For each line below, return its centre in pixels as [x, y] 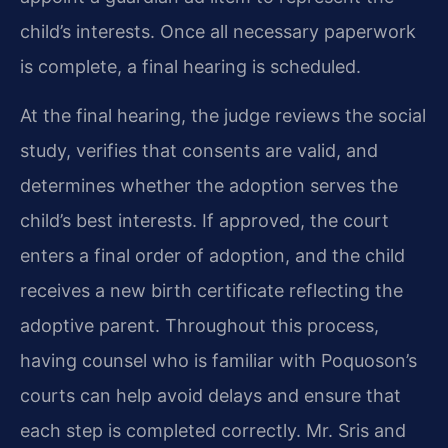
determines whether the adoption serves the [209, 186]
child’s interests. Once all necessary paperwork [218, 32]
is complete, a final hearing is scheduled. [190, 67]
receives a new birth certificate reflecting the [211, 291]
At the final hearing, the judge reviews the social [223, 116]
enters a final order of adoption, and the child [212, 256]
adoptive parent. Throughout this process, [199, 326]
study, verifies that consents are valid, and [199, 151]
